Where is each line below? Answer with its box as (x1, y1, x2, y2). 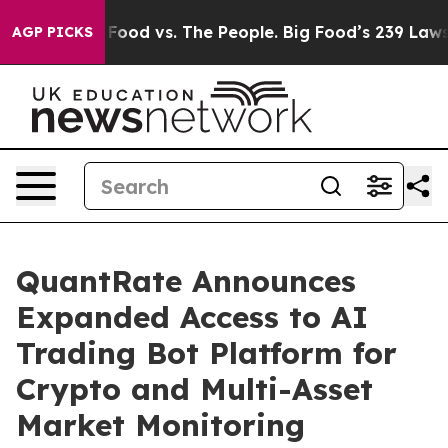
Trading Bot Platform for (16, 334, 397, 372)
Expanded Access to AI (16, 298, 368, 336)
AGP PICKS (12, 23, 93, 41)
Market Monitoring (16, 406, 305, 444)
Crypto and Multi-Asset (16, 370, 373, 408)
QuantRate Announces (16, 262, 356, 300)
